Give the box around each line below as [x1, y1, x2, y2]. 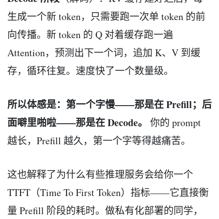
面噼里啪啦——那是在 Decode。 [7, 115, 148, 130]
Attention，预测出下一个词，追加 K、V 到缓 [7, 45, 200, 59]
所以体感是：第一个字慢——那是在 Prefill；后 [7, 97, 212, 111]
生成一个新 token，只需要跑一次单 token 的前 [7, 9, 205, 23]
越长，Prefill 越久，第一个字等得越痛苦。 [7, 133, 191, 147]
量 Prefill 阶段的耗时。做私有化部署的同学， [7, 203, 203, 217]
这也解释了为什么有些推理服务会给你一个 [7, 167, 193, 181]
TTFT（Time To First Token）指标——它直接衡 [7, 185, 209, 199]
